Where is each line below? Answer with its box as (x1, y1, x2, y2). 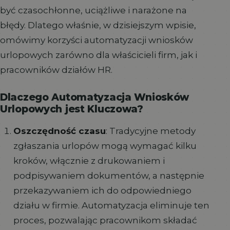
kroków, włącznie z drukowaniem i (13, 155, 165, 166)
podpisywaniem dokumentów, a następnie (13, 170, 204, 181)
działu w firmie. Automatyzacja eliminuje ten (13, 200, 209, 211)
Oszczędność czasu (13, 125, 106, 137)
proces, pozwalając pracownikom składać (13, 215, 197, 226)
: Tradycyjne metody (105, 125, 196, 137)
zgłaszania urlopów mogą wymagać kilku (13, 140, 197, 151)
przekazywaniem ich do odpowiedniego (13, 185, 191, 196)
